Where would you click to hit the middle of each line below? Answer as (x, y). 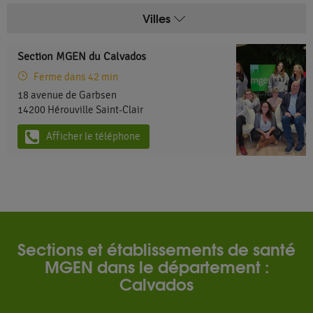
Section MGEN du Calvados (82, 57)
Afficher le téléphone (93, 137)
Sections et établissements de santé (156, 248)
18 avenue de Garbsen (67, 95)
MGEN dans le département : (156, 266)
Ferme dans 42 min (75, 77)
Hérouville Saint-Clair (95, 110)
